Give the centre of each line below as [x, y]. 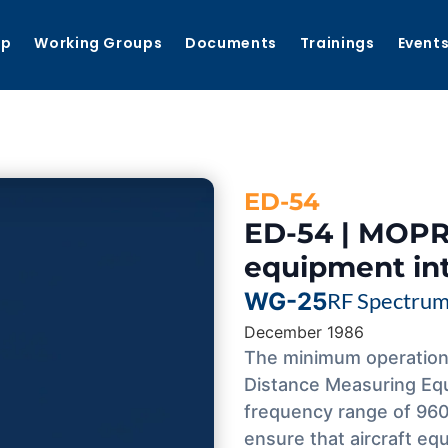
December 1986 [304, 332]
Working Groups [98, 43]
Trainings [337, 43]
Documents [231, 43]
